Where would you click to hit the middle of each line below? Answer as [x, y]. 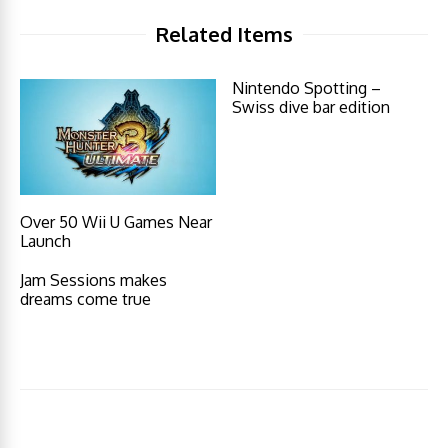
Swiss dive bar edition [311, 107]
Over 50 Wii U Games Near [116, 222]
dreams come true [85, 299]
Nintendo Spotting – [307, 88]
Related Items [224, 34]
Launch [45, 241]
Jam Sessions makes [93, 280]
